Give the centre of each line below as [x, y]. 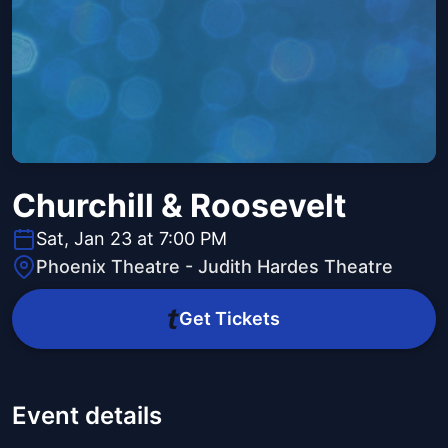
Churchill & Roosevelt [179, 206]
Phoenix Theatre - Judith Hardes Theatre [214, 267]
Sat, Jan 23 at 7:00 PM [131, 239]
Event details [87, 416]
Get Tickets [229, 319]
